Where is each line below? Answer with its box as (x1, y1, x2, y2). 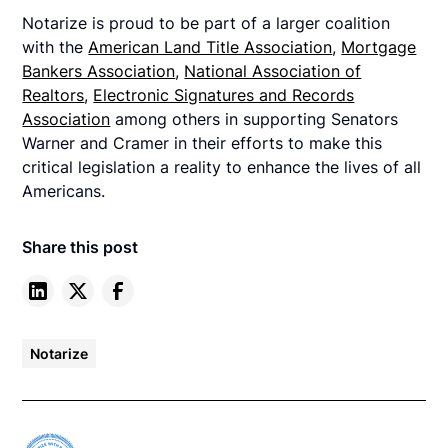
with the (22, 37, 89, 58)
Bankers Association (22, 61, 176, 82)
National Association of (184, 61, 362, 82)
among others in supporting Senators (110, 109, 399, 130)
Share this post (22, 237, 139, 258)
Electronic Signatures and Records (93, 85, 355, 106)
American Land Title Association (88, 37, 333, 58)
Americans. (22, 181, 106, 202)
